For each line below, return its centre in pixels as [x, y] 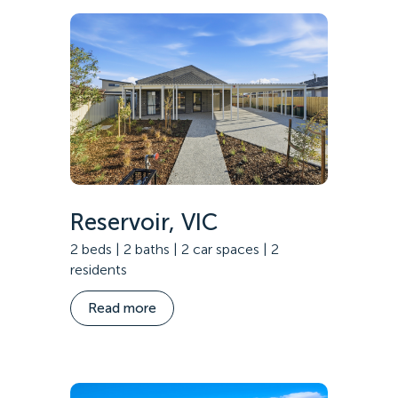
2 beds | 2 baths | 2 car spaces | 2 [175, 249]
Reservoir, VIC [144, 223]
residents [99, 269]
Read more [122, 309]
